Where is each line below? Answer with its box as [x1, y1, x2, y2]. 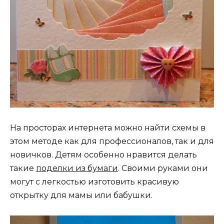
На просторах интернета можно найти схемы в [10, 122, 205, 132]
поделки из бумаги [36, 163, 118, 173]
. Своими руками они [118, 163, 208, 173]
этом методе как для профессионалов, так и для [10, 136, 214, 146]
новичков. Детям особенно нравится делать [10, 149, 197, 159]
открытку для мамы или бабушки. [10, 190, 152, 200]
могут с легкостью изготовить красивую [10, 176, 179, 186]
